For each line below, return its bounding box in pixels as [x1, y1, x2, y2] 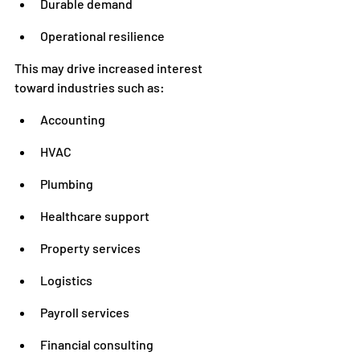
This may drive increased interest [14, 60, 205, 76]
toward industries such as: [14, 80, 165, 95]
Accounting [40, 112, 105, 127]
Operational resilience [40, 28, 165, 43]
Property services [40, 240, 141, 256]
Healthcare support [40, 208, 149, 223]
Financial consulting [40, 337, 153, 352]
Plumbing [40, 176, 93, 191]
